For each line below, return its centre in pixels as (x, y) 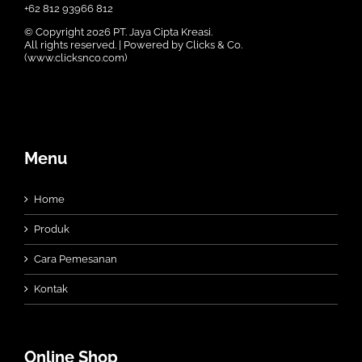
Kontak (51, 289)
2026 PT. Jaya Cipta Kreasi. (149, 32)
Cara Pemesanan (76, 259)
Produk (52, 229)
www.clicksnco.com (76, 58)
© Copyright (55, 32)
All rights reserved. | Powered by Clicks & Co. (133, 45)
